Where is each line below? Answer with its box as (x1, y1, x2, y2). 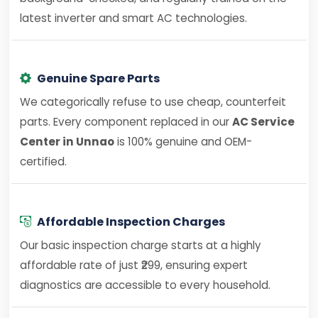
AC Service (232, 114, 295, 129)
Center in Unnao (20, 134, 114, 149)
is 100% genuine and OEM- (114, 134, 252, 149)
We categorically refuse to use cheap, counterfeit (20, 94, 286, 109)
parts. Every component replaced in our (20, 114, 232, 129)
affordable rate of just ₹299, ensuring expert (20, 258, 248, 273)
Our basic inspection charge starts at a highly (20, 238, 261, 253)
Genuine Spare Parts (37, 70, 160, 87)
